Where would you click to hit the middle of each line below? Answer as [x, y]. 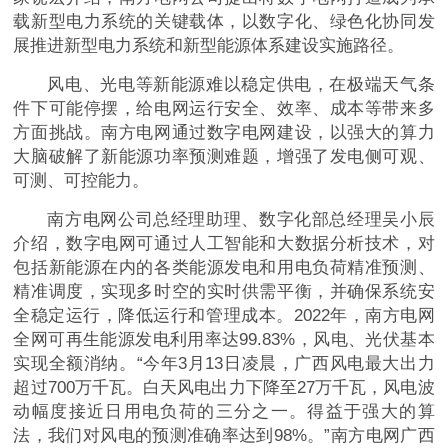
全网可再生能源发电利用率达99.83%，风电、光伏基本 [224, 340]
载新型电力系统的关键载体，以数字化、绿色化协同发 [224, 22]
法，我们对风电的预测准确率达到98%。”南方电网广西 [224, 436]
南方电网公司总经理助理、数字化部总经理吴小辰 [241, 220]
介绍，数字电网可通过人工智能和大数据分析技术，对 [224, 244]
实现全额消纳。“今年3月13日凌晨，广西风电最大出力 [224, 364]
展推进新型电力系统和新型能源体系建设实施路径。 [209, 46]
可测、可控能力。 [81, 181]
